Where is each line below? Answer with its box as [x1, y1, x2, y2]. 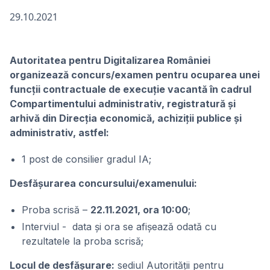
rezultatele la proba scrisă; [22, 235, 143, 247]
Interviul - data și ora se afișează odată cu [22, 221, 216, 233]
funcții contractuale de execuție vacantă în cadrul [10, 83, 251, 95]
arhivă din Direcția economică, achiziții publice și [10, 112, 242, 124]
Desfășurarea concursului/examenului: [10, 177, 197, 189]
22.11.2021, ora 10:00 [90, 204, 188, 216]
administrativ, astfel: [10, 127, 109, 139]
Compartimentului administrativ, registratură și [10, 98, 236, 110]
